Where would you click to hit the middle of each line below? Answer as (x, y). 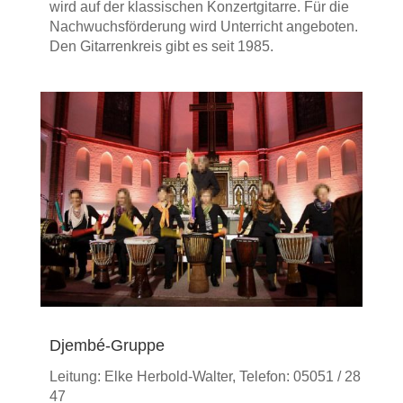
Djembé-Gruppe (107, 345)
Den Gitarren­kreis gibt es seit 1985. (161, 46)
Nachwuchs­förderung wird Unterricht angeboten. (203, 26)
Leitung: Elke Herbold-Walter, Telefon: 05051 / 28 (205, 376)
